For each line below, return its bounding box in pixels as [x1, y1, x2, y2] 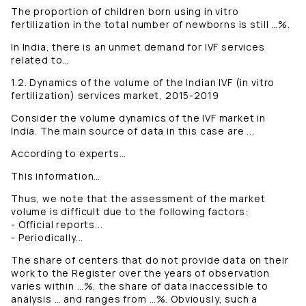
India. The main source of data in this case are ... [11, 124, 255, 138]
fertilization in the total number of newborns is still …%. [11, 18, 293, 31]
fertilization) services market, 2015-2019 [11, 89, 219, 102]
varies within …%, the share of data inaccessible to [11, 279, 268, 293]
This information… [11, 169, 101, 183]
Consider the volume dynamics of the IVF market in [11, 111, 266, 125]
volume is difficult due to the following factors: [11, 205, 249, 219]
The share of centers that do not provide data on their [11, 253, 289, 267]
